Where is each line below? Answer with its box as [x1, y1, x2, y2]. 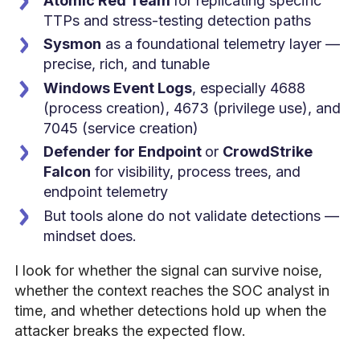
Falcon [43, 163, 91, 181]
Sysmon [43, 35, 101, 53]
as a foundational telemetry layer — [101, 35, 340, 53]
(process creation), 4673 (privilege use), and [43, 99, 341, 117]
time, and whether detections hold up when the [14, 301, 326, 319]
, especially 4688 [192, 79, 305, 96]
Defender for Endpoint [43, 143, 205, 161]
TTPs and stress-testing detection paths [43, 11, 311, 29]
